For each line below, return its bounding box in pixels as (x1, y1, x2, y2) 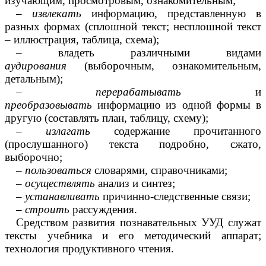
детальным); (5, 72, 63, 85)
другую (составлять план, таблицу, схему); (5, 111, 208, 124)
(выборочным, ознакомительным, (66, 59, 261, 72)
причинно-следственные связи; (99, 189, 251, 202)
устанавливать (24, 189, 100, 202)
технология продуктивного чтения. (5, 242, 174, 255)
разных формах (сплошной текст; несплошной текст (5, 20, 261, 33)
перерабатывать (96, 85, 182, 98)
